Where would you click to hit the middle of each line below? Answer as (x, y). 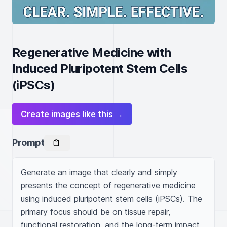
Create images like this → (72, 114)
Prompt (28, 143)
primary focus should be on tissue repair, (96, 212)
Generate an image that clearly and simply (99, 172)
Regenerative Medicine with (92, 52)
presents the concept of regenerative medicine (108, 185)
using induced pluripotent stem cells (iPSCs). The (111, 199)
